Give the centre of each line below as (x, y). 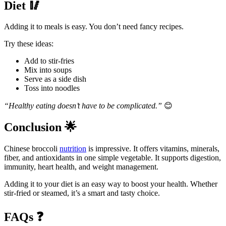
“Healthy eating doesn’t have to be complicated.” (83, 106)
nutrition (73, 149)
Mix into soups (48, 70)
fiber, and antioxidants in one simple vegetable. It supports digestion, (112, 158)
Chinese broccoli (32, 149)
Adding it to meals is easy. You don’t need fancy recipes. (94, 27)
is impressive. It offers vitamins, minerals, (153, 149)
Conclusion (34, 127)
